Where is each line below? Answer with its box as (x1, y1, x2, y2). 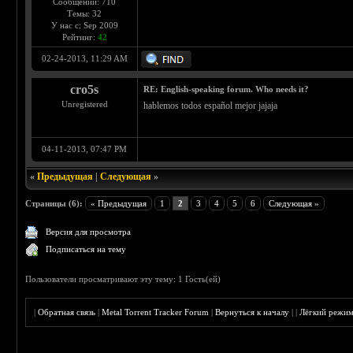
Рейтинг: (61, 32, 98, 43)
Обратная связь (38, 307, 96, 318)
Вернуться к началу (215, 307, 290, 318)
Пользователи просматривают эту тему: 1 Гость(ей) (25, 274, 221, 284)
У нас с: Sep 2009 (50, 20, 118, 31)
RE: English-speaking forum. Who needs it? (143, 84, 310, 95)
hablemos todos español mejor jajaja (143, 100, 278, 112)
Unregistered (61, 99, 108, 110)
